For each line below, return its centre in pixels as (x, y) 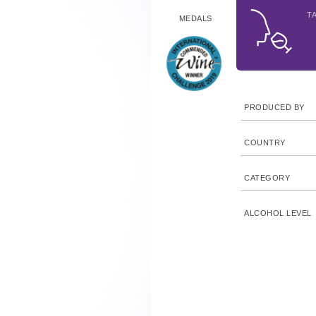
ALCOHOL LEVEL (278, 213)
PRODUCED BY (274, 107)
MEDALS (195, 18)
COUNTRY (265, 142)
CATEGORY (267, 178)
